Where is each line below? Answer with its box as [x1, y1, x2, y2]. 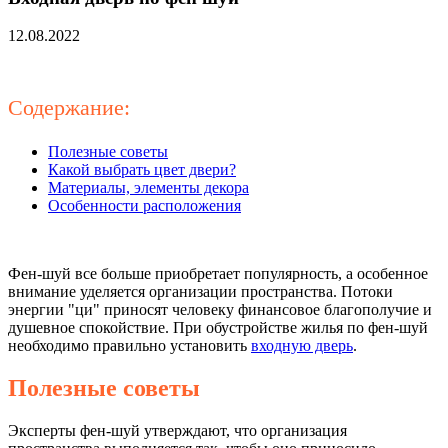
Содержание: [8, 95, 130, 121]
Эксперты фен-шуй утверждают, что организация [8, 422, 347, 440]
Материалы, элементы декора [48, 179, 249, 197]
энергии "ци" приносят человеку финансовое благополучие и [8, 301, 432, 319]
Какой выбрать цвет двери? [48, 161, 236, 179]
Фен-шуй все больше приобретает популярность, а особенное [8, 265, 428, 283]
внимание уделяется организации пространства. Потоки [8, 283, 393, 301]
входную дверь [251, 337, 353, 355]
